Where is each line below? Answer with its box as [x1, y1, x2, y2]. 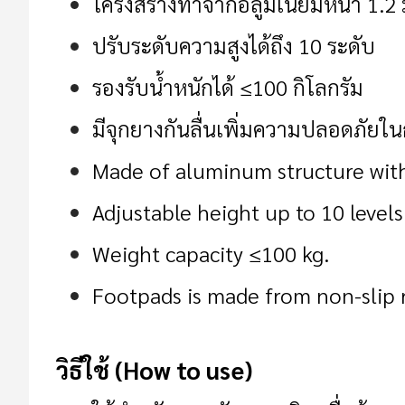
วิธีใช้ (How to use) [56, 354, 252, 386]
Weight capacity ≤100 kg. [92, 239, 329, 268]
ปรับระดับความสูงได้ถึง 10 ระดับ [92, 31, 375, 61]
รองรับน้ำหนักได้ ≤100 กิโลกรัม [92, 72, 363, 102]
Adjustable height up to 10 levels [92, 197, 403, 227]
